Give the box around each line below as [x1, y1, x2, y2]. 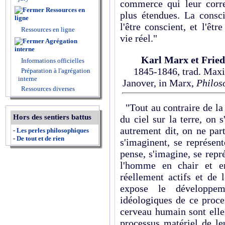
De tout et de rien [17, 135, 64, 142]
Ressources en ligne [20, 26, 75, 33]
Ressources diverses [20, 85, 75, 92]
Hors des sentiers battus [13, 113, 91, 121]
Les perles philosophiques [17, 127, 89, 134]
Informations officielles [20, 57, 84, 64]
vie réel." [120, 33, 157, 44]
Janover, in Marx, [123, 77, 196, 88]
